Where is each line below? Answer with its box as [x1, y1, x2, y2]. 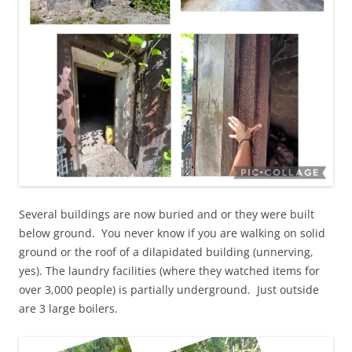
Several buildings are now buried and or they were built [19, 206, 314, 222]
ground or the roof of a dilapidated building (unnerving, [19, 244, 313, 259]
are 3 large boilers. [19, 300, 118, 316]
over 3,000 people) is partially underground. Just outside [19, 281, 319, 297]
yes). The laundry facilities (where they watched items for [19, 262, 320, 278]
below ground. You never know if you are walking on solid [19, 225, 325, 240]
